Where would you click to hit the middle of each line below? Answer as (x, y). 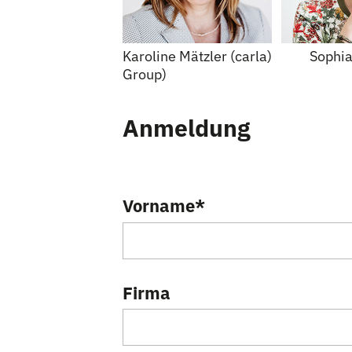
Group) (145, 74)
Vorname (159, 205)
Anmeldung (187, 128)
